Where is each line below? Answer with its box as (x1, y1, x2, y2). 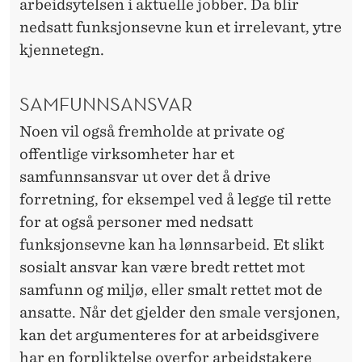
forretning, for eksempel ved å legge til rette (19, 190, 331, 208)
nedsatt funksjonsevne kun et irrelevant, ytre (19, 19, 342, 36)
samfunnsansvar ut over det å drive (19, 167, 271, 185)
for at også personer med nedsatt (19, 213, 253, 230)
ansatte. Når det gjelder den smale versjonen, (19, 303, 340, 321)
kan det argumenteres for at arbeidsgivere (19, 326, 319, 343)
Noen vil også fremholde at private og (19, 122, 284, 140)
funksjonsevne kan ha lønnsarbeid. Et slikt (19, 235, 324, 253)
